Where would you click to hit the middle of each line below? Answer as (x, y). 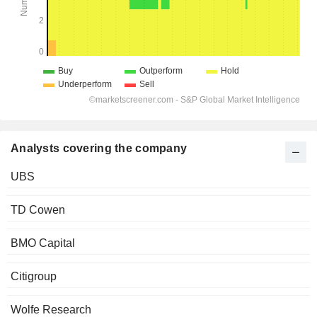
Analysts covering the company (99, 149)
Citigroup (34, 277)
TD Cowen (38, 210)
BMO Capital (43, 243)
